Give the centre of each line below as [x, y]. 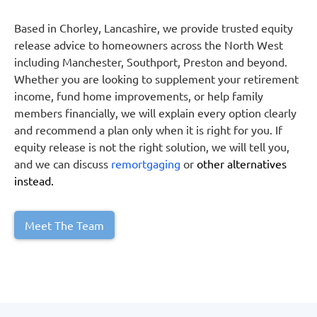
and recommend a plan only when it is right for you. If [148, 129]
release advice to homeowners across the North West [149, 45]
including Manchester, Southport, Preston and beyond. [151, 62]
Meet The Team [64, 225]
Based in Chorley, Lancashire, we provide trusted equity [154, 28]
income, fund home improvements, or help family [139, 96]
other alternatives [242, 163]
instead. [34, 180]
